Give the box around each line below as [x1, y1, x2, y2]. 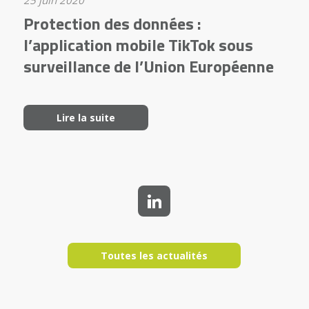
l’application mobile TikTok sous [23, 32, 253, 58]
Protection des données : [23, 11, 201, 37]
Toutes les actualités [101, 249, 208, 263]
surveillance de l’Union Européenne [23, 54, 274, 79]
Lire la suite [56, 111, 115, 125]
